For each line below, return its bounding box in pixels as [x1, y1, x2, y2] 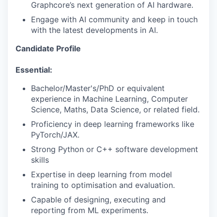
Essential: [15, 64, 52, 75]
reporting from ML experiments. [31, 205, 148, 215]
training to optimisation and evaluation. [31, 180, 175, 190]
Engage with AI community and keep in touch [31, 14, 198, 24]
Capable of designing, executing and [31, 194, 166, 204]
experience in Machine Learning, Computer [31, 93, 188, 104]
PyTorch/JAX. [31, 129, 79, 139]
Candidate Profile [15, 43, 81, 53]
